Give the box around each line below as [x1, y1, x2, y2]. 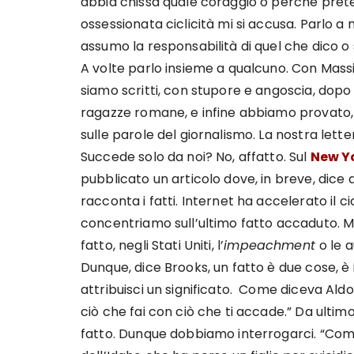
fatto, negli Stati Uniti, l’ [81, 236, 224, 254]
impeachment [224, 236, 320, 254]
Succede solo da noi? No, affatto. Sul [81, 148, 311, 166]
